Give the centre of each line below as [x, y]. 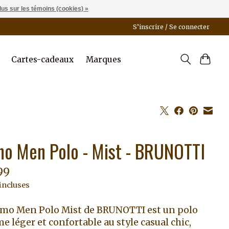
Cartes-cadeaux [42, 59]
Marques [103, 59]
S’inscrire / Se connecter [171, 27]
